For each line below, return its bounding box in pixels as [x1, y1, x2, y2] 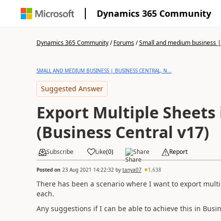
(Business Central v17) [36, 121, 209, 143]
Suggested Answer [40, 84, 103, 93]
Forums [113, 38, 134, 47]
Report [169, 147, 187, 156]
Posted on [36, 166, 62, 173]
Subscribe [46, 147, 74, 156]
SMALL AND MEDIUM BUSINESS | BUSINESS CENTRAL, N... [36, 67, 172, 74]
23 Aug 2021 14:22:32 [62, 166, 114, 173]
